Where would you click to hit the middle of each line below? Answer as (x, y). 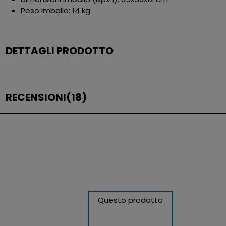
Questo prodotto (131, 200)
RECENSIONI (36, 98)
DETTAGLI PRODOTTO (60, 51)
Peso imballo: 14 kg (56, 11)
